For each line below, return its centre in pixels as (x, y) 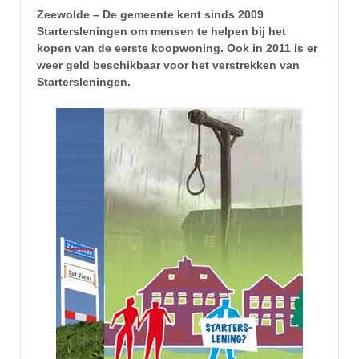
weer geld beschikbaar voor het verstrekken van (168, 65)
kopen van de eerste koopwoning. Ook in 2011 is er (177, 48)
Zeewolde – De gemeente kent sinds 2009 (150, 15)
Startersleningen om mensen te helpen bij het (161, 32)
